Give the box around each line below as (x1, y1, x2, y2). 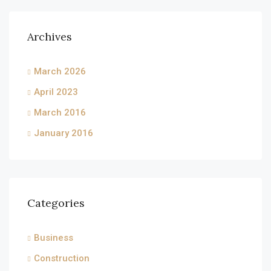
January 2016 (34, 128, 93, 139)
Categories (27, 196, 85, 210)
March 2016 (34, 107, 86, 118)
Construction (34, 253, 90, 264)
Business (34, 232, 73, 243)
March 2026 (34, 66, 86, 77)
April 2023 (34, 87, 78, 97)
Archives (27, 30, 72, 44)
